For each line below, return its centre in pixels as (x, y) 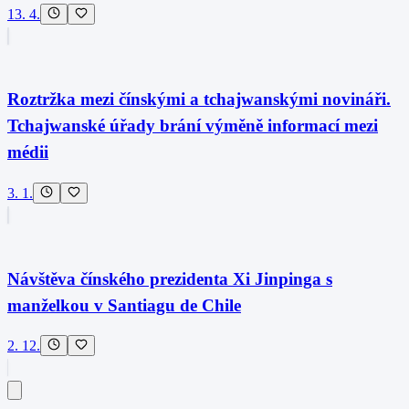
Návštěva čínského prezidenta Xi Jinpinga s (170, 278)
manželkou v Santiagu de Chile (124, 305)
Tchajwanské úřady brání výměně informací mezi (193, 126)
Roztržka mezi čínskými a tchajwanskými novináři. (199, 100)
